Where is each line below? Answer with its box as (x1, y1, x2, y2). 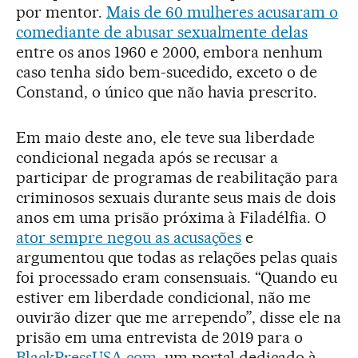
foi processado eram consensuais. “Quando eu (16, 267, 338, 287)
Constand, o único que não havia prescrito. (16, 82, 318, 101)
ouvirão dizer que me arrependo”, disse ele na (16, 307, 342, 327)
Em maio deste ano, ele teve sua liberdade (16, 127, 316, 147)
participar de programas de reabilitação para (16, 167, 339, 187)
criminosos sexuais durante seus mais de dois (16, 187, 336, 207)
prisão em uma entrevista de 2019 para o (16, 327, 304, 347)
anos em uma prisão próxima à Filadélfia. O (16, 207, 327, 227)
